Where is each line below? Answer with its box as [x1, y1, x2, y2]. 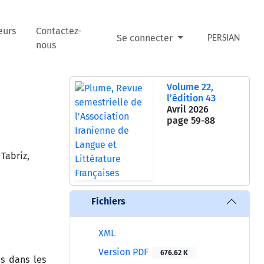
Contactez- [35, 25, 81, 37]
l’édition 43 [167, 92, 216, 104]
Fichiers [91, 196, 126, 207]
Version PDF [96, 246, 151, 258]
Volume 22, [167, 81, 213, 93]
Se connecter [116, 32, 175, 44]
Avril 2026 [167, 103, 209, 115]
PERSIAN [207, 33, 240, 43]
